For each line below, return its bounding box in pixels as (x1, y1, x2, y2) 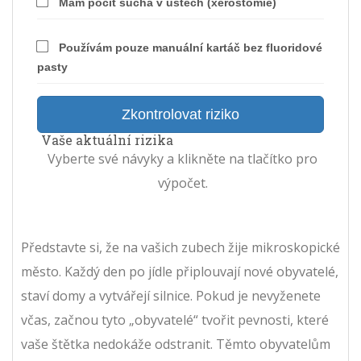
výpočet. (157, 174, 208, 192)
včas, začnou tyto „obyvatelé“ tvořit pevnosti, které (21, 311, 329, 329)
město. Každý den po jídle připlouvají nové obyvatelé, (21, 263, 338, 280)
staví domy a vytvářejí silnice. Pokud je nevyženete (21, 287, 321, 305)
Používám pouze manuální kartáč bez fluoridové (56, 41, 322, 54)
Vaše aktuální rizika (41, 131, 173, 148)
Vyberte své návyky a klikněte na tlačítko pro (48, 150, 317, 168)
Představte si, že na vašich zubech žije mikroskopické (21, 239, 340, 256)
